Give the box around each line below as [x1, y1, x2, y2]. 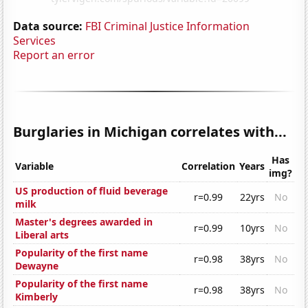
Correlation [181, 159, 236, 173]
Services [13, 32, 56, 48]
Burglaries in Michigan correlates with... [13, 122, 287, 141]
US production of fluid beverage [15, 184, 168, 198]
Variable [15, 159, 54, 173]
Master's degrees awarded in [15, 215, 153, 229]
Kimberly [15, 290, 58, 304]
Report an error [13, 47, 96, 63]
